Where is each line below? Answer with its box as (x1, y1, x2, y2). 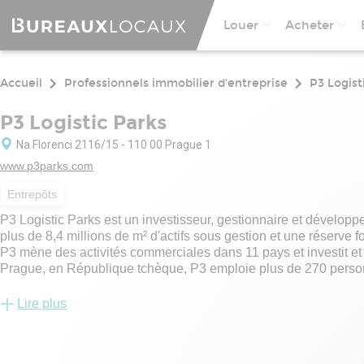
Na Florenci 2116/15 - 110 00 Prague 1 (16, 138, 211, 151)
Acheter (285, 18, 334, 32)
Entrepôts (7, 188, 57, 201)
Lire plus (17, 297, 67, 310)
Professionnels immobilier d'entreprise (64, 76, 288, 90)
